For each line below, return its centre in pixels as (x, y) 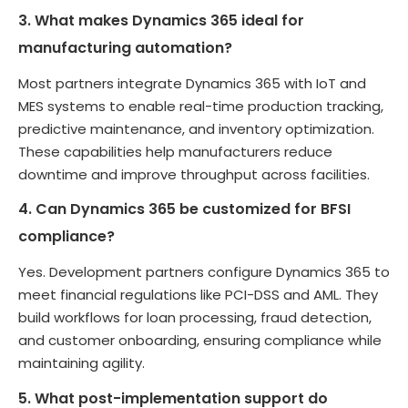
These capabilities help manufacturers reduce (175, 151)
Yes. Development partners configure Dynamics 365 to (204, 272)
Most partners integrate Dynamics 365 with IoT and (192, 83)
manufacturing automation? (125, 47)
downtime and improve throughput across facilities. (194, 174)
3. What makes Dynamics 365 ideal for (161, 20)
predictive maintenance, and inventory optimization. (196, 128)
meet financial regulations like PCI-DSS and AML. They (198, 295)
